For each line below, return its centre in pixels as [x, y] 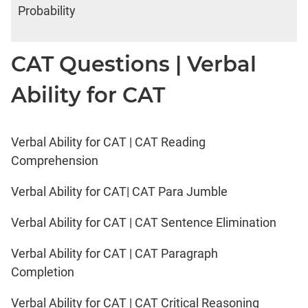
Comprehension [55, 161]
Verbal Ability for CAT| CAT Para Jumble [119, 192]
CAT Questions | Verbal [134, 64]
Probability [47, 11]
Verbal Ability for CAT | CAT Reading [108, 142]
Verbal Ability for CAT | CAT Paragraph [114, 254]
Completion [43, 272]
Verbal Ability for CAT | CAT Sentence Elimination [144, 223]
